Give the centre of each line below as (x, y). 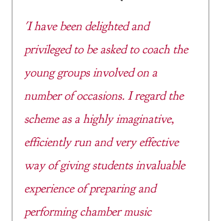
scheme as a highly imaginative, (99, 119)
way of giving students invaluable (105, 165)
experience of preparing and (90, 188)
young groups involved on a (91, 72)
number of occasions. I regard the (104, 95)
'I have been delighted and (87, 26)
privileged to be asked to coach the (106, 49)
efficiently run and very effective (101, 142)
